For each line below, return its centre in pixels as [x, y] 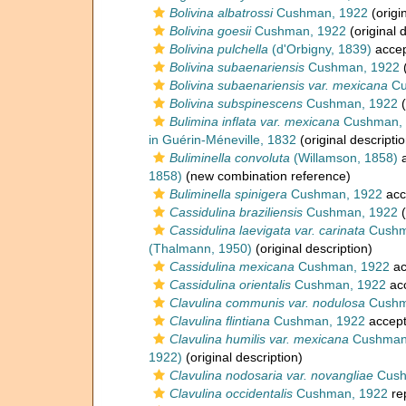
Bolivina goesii [210, 31]
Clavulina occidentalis [231, 393]
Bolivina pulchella [219, 49]
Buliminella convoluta [230, 158]
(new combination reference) [266, 176]
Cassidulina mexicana [232, 266]
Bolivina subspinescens [236, 103]
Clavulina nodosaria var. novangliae [271, 375]
